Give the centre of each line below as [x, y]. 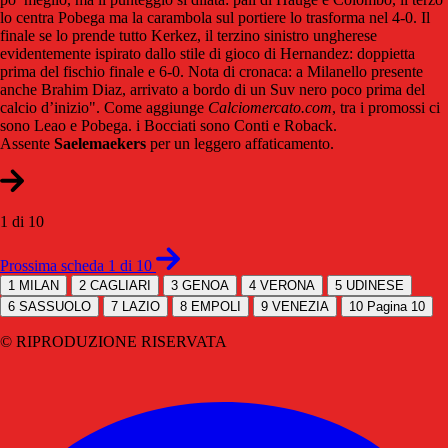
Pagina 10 [396, 306]
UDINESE [375, 285]
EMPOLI [216, 306]
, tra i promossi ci [386, 107]
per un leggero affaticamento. [240, 143]
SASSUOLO [55, 306]
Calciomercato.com [270, 107]
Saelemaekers [100, 143]
